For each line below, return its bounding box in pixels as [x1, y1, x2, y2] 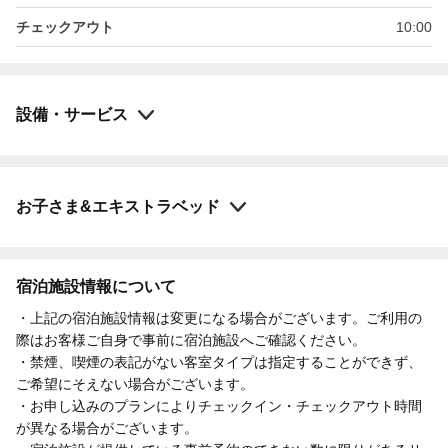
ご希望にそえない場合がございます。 [16, 375, 254, 392]
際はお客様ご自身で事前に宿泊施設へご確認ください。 [16, 331, 366, 348]
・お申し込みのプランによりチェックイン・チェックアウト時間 [16, 397, 422, 414]
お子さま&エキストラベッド [16, 197, 220, 215]
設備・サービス [16, 105, 128, 123]
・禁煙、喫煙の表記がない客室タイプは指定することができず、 [16, 353, 422, 370]
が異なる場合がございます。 [16, 419, 198, 436]
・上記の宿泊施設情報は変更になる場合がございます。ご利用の [16, 309, 422, 326]
